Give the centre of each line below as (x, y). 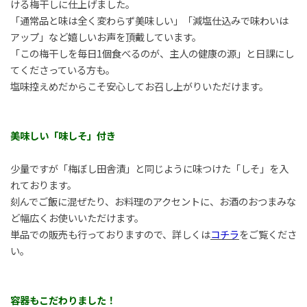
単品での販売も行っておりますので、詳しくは (110, 234)
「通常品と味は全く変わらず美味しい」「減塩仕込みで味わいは (149, 20)
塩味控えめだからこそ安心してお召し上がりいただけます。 (139, 86)
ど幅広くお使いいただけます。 (77, 217)
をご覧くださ (268, 234)
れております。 (43, 184)
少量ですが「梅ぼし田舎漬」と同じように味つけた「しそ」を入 (149, 168)
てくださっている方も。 (62, 69)
